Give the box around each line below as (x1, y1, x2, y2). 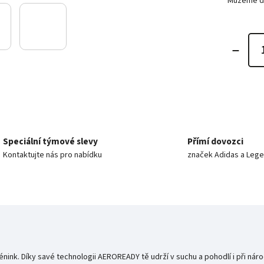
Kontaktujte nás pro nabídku (3, 148, 103, 161)
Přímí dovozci (187, 134, 243, 148)
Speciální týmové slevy (3, 134, 98, 148)
